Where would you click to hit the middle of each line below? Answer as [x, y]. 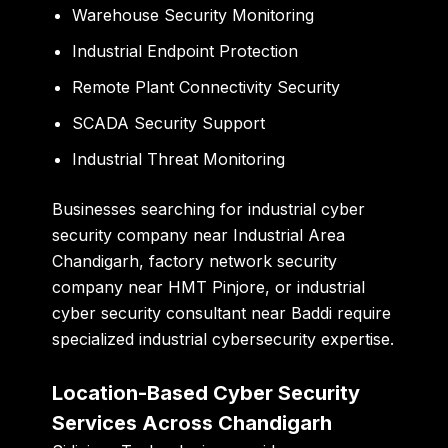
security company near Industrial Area [199, 235]
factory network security [243, 261]
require [362, 313]
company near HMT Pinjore [159, 287]
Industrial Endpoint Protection [185, 51]
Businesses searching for [150, 209]
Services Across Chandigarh [192, 423]
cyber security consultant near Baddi [192, 313]
